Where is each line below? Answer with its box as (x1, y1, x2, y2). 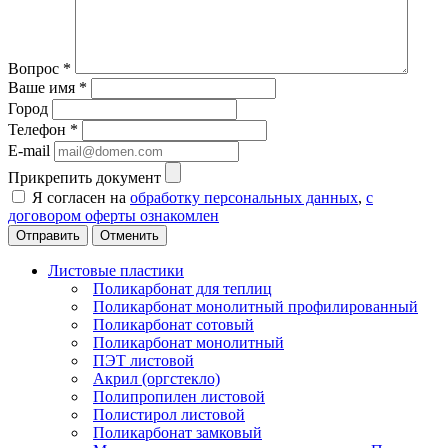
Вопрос (8, 59, 63, 77)
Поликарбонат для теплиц (93, 279, 272, 297)
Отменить (100, 227, 159, 243)
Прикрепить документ (8, 168, 161, 186)
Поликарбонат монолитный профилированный (93, 297, 418, 315)
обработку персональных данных (130, 188, 358, 206)
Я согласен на (32, 188, 130, 206)
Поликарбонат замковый (93, 423, 262, 441)
